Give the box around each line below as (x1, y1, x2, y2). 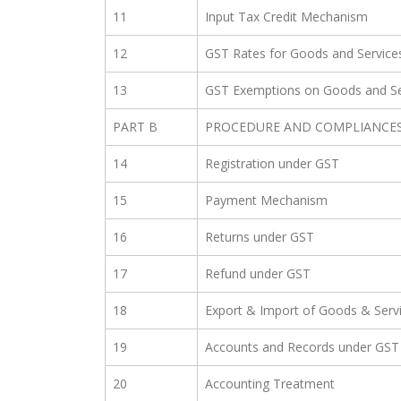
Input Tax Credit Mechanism (205, 8, 368, 26)
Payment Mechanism (205, 192, 328, 209)
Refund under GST (205, 265, 311, 283)
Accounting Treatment (205, 375, 335, 393)
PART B (113, 118, 158, 136)
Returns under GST (205, 228, 314, 246)
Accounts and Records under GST (205, 338, 399, 356)
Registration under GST (205, 155, 339, 173)
